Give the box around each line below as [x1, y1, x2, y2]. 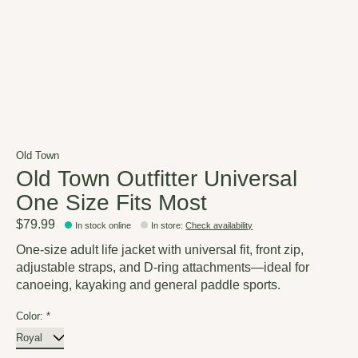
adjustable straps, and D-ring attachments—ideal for [16, 261, 309, 275]
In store [151, 221, 181, 231]
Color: [16, 310, 46, 323]
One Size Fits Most [16, 189, 207, 215]
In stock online [75, 221, 132, 231]
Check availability [185, 221, 253, 231]
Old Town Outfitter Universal [16, 165, 297, 191]
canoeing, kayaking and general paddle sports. [16, 278, 280, 292]
